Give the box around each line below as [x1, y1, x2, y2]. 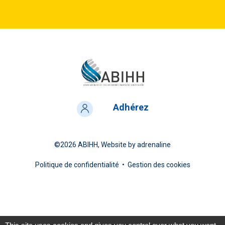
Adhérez [113, 102, 149, 113]
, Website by [98, 141, 137, 149]
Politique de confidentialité [35, 161, 119, 169]
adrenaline [137, 141, 171, 149]
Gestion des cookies [127, 161, 190, 169]
